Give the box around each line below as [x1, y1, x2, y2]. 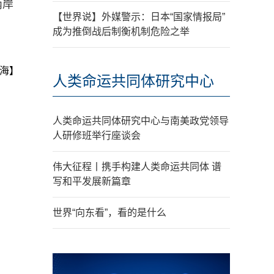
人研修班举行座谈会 [53, 130, 141, 141]
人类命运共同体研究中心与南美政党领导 [53, 116, 229, 126]
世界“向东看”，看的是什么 [53, 207, 166, 218]
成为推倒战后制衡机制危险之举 [53, 26, 190, 37]
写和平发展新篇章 [53, 176, 131, 187]
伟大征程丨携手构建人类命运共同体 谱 [53, 161, 221, 172]
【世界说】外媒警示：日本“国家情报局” [53, 12, 225, 22]
